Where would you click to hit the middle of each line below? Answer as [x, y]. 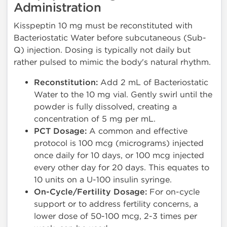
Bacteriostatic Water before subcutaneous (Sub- [110, 38]
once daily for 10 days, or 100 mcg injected [119, 156]
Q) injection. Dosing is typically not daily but [102, 50]
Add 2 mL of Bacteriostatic [153, 83]
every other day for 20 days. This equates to [122, 168]
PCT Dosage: [60, 131]
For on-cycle [173, 192]
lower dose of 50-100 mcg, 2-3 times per [116, 216]
